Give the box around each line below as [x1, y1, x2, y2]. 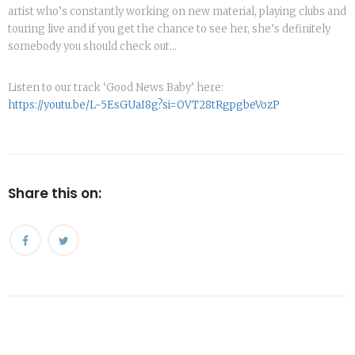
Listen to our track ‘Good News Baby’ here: [8, 81, 223, 95]
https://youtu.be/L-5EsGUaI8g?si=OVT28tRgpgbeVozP [8, 98, 280, 113]
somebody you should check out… [8, 40, 177, 54]
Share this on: [8, 184, 101, 204]
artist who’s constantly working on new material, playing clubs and [8, 5, 346, 19]
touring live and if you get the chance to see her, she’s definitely [8, 22, 330, 36]
